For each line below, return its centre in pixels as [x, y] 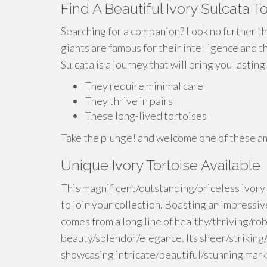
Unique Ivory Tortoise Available [161, 165]
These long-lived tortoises [146, 116]
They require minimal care [144, 86]
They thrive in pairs [129, 101]
